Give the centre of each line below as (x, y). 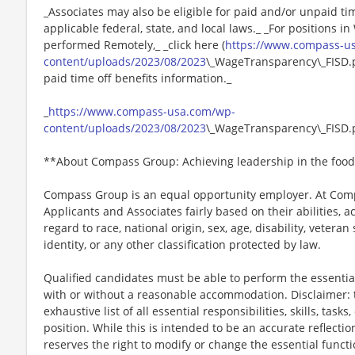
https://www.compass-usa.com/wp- (142, 111)
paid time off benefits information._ (137, 78)
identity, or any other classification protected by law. (182, 244)
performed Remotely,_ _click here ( (134, 44)
